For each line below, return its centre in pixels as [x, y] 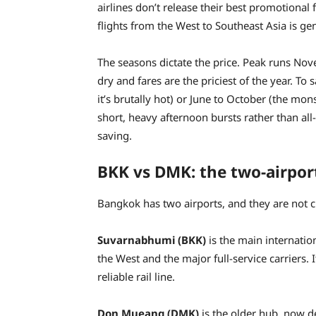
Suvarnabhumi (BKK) [152, 240]
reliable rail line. [136, 277]
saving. [115, 135]
